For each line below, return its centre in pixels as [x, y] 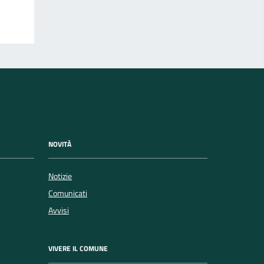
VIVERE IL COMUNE [78, 249]
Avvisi [59, 210]
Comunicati [68, 193]
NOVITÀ [60, 144]
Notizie [60, 176]
